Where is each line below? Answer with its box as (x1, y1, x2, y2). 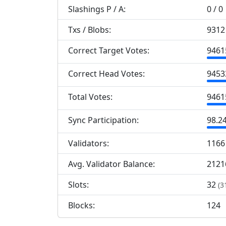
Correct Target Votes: (68, 45, 149, 56)
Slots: (68, 179, 89, 191)
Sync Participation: (68, 115, 139, 126)
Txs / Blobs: (68, 24, 111, 36)
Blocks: (68, 200, 95, 211)
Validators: (68, 138, 109, 149)
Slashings (68, 4, 106, 15)
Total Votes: (68, 91, 112, 103)
